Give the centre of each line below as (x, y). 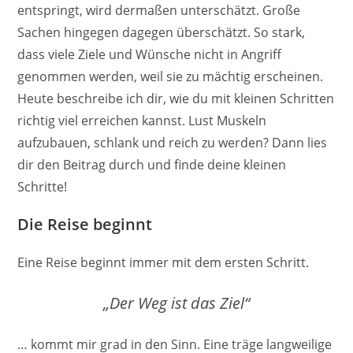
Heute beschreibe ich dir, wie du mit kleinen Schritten (176, 99)
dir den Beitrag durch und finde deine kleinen (152, 165)
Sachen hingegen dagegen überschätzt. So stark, (162, 33)
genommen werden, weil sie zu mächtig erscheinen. (171, 77)
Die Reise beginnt (85, 225)
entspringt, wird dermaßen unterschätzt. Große (159, 11)
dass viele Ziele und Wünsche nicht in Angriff (150, 55)
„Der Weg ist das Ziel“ (176, 303)
